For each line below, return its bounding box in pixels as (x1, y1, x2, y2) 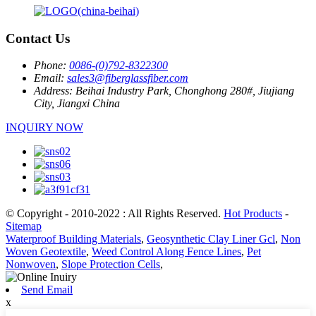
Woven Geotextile (6, 245, 86, 258)
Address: (34, 85, 73, 97)
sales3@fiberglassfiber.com (67, 72, 188, 85)
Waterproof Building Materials (6, 233, 141, 245)
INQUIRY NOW (6, 121, 83, 134)
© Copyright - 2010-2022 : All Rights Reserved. (6, 207, 224, 220)
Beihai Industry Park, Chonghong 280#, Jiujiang (75, 85, 294, 97)
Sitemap (6, 220, 42, 233)
